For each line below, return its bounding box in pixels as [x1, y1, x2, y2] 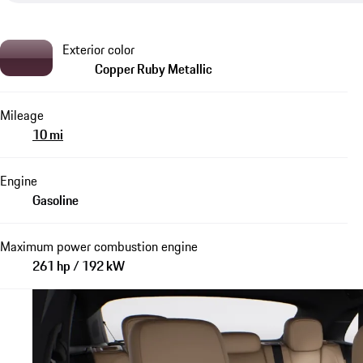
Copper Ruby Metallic [95, 58, 212, 79]
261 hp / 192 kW [32, 255, 125, 275]
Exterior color [62, 39, 135, 59]
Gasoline [32, 190, 79, 210]
